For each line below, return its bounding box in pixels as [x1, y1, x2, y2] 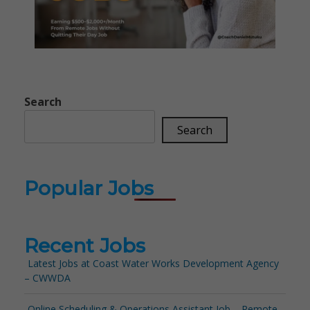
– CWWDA [24, 271, 71, 284]
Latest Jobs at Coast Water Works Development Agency [28, 257, 279, 270]
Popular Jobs [24, 176, 154, 200]
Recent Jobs [24, 234, 145, 257]
